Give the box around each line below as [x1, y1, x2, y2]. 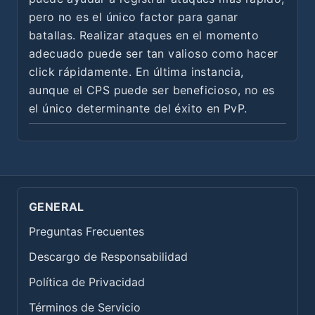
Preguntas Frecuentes [29, 224, 144, 238]
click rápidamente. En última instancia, [29, 64, 244, 79]
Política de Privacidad [29, 274, 145, 289]
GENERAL [29, 199, 84, 214]
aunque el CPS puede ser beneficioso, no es [29, 82, 275, 97]
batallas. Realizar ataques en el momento [29, 27, 259, 42]
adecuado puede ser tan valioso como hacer [29, 46, 278, 60]
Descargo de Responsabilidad [29, 249, 188, 264]
